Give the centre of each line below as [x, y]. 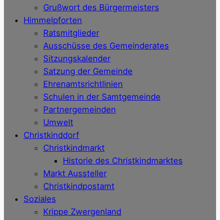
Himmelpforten [53, 20]
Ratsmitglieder [71, 33]
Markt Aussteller [75, 174]
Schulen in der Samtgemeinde [102, 97]
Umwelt [58, 123]
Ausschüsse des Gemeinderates [106, 46]
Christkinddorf [51, 135]
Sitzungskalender [77, 59]
